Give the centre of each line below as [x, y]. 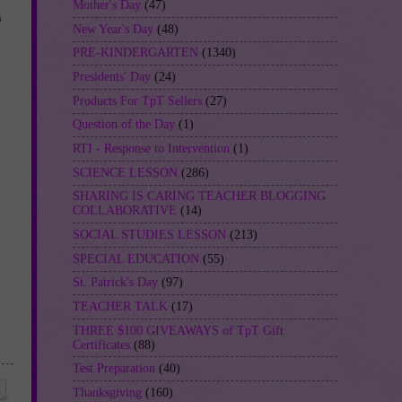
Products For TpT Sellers [137, 100]
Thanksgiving [107, 392]
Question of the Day [124, 125]
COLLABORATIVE [125, 211]
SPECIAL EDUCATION [136, 258]
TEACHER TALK [120, 306]
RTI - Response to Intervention [151, 149]
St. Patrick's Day [115, 283]
